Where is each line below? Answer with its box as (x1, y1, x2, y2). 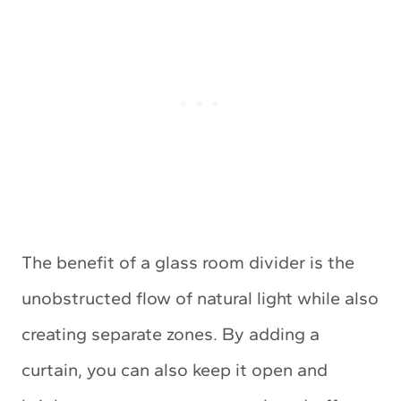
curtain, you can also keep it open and (21, 359, 328, 381)
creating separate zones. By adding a (21, 323, 320, 346)
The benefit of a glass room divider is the (21, 252, 354, 274)
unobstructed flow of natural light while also (21, 287, 379, 310)
